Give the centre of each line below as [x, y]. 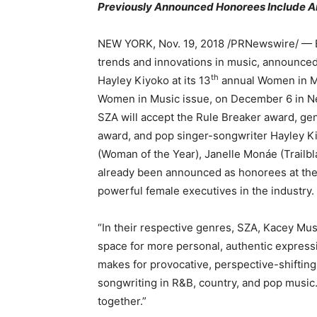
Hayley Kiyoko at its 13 [154, 80]
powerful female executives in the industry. [206, 191]
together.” [122, 301]
